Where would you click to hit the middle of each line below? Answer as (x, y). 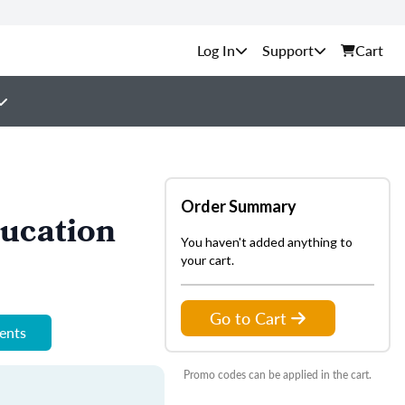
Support (288, 50)
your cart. (207, 260)
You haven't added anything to (267, 242)
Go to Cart (248, 318)
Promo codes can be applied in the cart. (278, 375)
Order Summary (239, 206)
